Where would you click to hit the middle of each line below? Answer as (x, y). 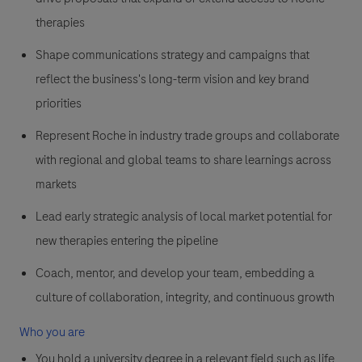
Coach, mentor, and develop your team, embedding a (175, 274)
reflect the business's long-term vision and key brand (173, 80)
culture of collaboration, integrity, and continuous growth (185, 298)
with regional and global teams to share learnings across (183, 160)
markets (56, 185)
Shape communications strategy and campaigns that (173, 55)
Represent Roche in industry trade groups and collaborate (187, 136)
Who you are (52, 333)
